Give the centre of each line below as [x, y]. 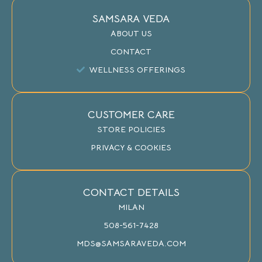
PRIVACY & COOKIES [131, 147]
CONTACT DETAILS [131, 192]
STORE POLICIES [131, 129]
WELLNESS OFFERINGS [138, 69]
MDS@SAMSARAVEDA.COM [131, 243]
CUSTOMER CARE [131, 114]
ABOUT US [131, 33]
